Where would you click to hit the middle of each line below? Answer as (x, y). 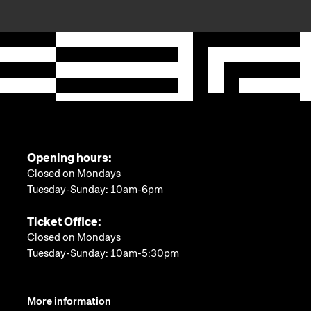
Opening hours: (69, 157)
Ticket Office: (64, 221)
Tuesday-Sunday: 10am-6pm (95, 189)
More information (69, 301)
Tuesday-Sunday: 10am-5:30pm (103, 253)
